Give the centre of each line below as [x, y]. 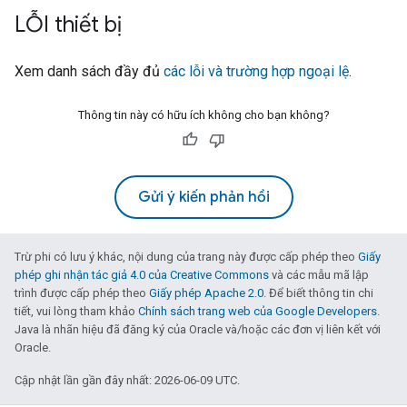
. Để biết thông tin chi [318, 293]
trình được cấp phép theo [82, 293]
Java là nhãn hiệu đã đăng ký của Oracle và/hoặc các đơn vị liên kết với [198, 329]
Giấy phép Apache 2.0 [206, 293]
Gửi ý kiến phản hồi [203, 197]
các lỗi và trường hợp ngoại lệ [256, 71]
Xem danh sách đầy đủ [89, 71]
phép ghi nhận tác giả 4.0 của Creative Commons [142, 275]
